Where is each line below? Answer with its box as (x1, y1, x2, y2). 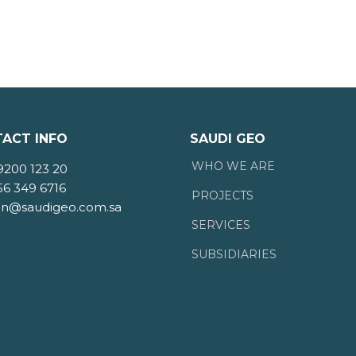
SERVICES (192, 218, 250, 232)
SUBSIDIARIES (192, 247, 277, 261)
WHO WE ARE (192, 159, 275, 173)
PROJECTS (192, 188, 253, 203)
